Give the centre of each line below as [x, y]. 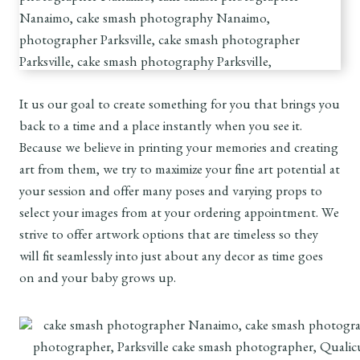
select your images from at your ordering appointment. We [179, 215]
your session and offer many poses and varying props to [171, 194]
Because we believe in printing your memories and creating [179, 150]
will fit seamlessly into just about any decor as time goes [171, 259]
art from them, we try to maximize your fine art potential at [180, 172]
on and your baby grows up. [98, 280]
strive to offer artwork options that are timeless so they [169, 237]
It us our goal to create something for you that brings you [180, 107]
